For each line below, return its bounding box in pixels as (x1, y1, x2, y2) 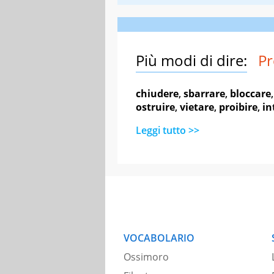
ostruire (136, 100, 175, 114)
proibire (219, 100, 257, 114)
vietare (180, 100, 214, 114)
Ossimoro (124, 250, 169, 264)
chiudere (136, 86, 179, 100)
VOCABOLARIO (124, 231, 194, 245)
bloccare (230, 86, 271, 100)
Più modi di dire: (136, 50, 247, 70)
